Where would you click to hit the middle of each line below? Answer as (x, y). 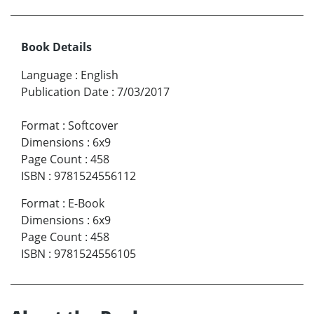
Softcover (93, 125)
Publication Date (65, 91)
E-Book (86, 203)
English (100, 75)
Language (47, 75)
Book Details (56, 47)
